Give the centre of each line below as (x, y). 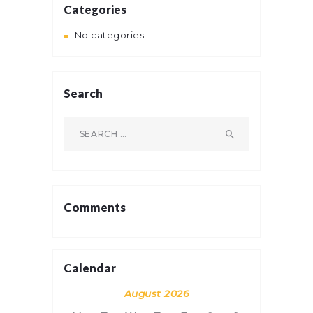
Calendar (90, 268)
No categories (109, 35)
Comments (95, 208)
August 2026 (156, 294)
